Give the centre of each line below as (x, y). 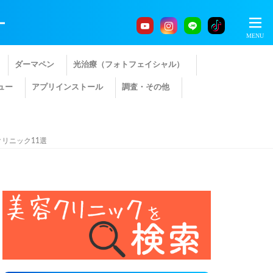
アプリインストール (67, 87)
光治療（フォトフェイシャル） (129, 65)
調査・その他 (146, 87)
